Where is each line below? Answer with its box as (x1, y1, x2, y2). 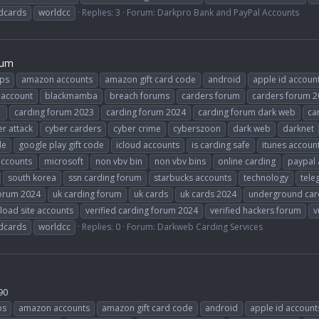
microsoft (44, 155, 83, 167)
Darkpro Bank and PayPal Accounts (157, 6, 299, 19)
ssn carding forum (68, 171, 142, 184)
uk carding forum (53, 187, 122, 200)
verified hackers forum (210, 204, 301, 216)
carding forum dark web (198, 105, 296, 118)
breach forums (110, 89, 169, 102)
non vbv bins (155, 155, 206, 167)
